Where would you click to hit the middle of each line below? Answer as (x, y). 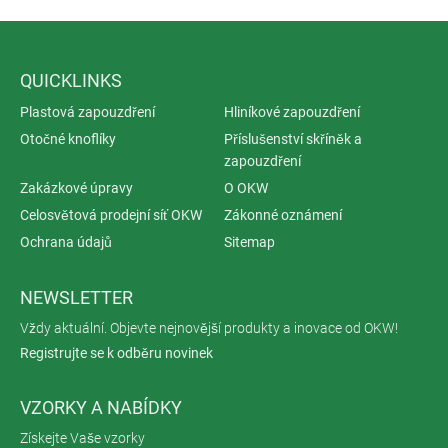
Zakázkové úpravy (76, 187)
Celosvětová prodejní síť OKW (111, 214)
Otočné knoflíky (68, 138)
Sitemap (249, 241)
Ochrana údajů (66, 241)
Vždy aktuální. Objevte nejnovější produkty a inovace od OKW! (209, 327)
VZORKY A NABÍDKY (101, 407)
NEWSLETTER (76, 297)
